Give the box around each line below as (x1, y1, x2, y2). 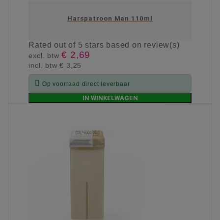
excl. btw (28, 52, 62, 60)
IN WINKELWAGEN (82, 94, 138, 102)
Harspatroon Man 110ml (67, 15, 153, 23)
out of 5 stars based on (54, 41, 144, 50)
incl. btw (28, 61, 60, 70)
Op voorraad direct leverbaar (42, 81, 130, 88)
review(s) (144, 41, 180, 50)
